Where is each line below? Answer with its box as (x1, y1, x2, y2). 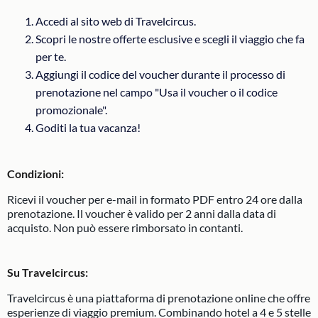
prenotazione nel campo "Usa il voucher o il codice (35, 85, 278, 99)
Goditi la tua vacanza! (35, 121, 141, 134)
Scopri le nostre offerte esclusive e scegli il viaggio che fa (35, 32, 305, 45)
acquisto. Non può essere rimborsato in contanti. (7, 221, 243, 234)
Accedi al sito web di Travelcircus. (35, 14, 196, 28)
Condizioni (7, 167, 61, 180)
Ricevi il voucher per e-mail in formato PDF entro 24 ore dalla (7, 192, 302, 206)
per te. (35, 50, 66, 63)
